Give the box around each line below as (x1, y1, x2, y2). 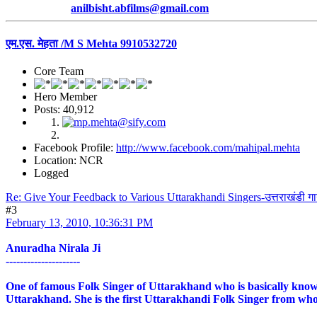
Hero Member (34, 90, 97, 103)
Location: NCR (34, 154, 103, 166)
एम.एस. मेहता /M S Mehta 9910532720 (6, 37, 177, 50)
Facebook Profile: (34, 141, 116, 154)
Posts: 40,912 (34, 103, 94, 115)
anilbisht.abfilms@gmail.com (71, 2, 209, 15)
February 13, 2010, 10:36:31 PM (6, 216, 153, 229)
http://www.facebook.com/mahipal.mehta (116, 141, 300, 154)
